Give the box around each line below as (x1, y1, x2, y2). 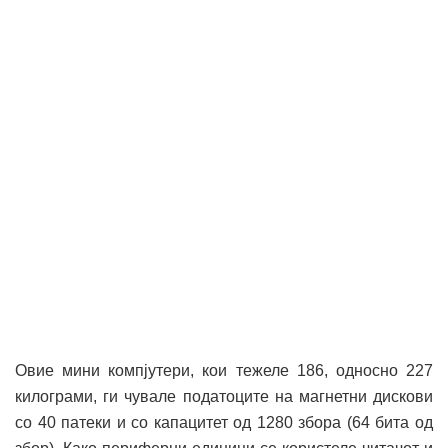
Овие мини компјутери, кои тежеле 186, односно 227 (15, 361, 433, 379)
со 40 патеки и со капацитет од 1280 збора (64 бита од (15, 413, 433, 431)
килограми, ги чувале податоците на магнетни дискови (15, 387, 433, 405)
